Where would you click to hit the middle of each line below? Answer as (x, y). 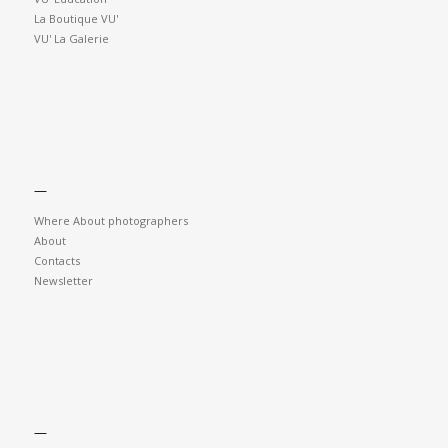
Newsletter (63, 280)
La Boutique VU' (75, 19)
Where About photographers (110, 220)
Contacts (56, 260)
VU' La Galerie (71, 39)
